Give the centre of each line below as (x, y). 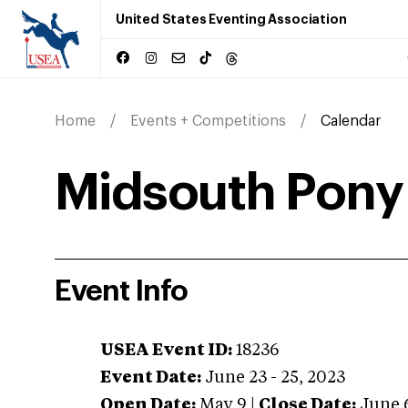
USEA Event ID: (166, 351)
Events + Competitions (208, 121)
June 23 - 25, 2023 (275, 378)
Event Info (121, 291)
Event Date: (151, 378)
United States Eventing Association (231, 19)
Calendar (351, 121)
